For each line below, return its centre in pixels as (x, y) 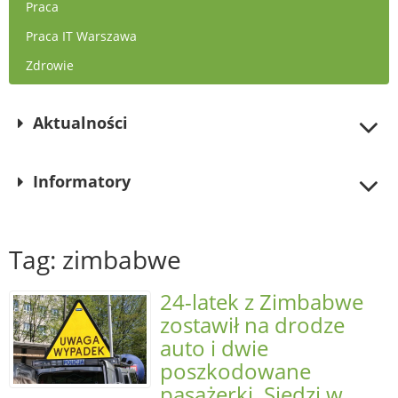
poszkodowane (235, 371)
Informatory (82, 181)
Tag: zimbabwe (95, 259)
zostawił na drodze (252, 325)
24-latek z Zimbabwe (262, 302)
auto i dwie (214, 348)
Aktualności (81, 123)
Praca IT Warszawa (81, 36)
